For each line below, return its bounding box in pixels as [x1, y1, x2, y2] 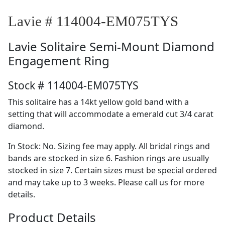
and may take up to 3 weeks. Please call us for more [8, 176, 204, 188]
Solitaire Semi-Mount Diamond [40, 38, 214, 55]
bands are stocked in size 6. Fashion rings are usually [8, 152, 209, 164]
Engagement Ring [8, 52, 109, 69]
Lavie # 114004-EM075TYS [8, 13, 178, 29]
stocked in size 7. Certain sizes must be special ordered [8, 164, 217, 176]
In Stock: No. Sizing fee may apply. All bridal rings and [8, 140, 210, 152]
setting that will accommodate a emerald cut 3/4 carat [8, 108, 213, 120]
